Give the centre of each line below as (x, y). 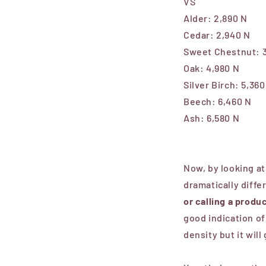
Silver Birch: (213, 85)
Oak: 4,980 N (212, 68)
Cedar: (200, 35)
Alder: (199, 18)
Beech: (201, 102)
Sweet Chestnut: (223, 52)
